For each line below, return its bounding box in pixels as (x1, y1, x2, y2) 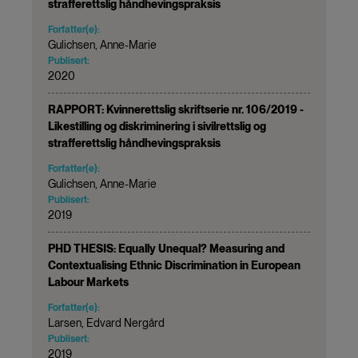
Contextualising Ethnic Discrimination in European (48, 258, 300, 272)
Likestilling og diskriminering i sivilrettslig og (48, 119, 266, 133)
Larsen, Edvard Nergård (48, 316, 165, 329)
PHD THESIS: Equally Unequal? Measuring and (48, 241, 284, 255)
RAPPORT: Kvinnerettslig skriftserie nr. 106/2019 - (48, 102, 304, 116)
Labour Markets (48, 275, 129, 288)
